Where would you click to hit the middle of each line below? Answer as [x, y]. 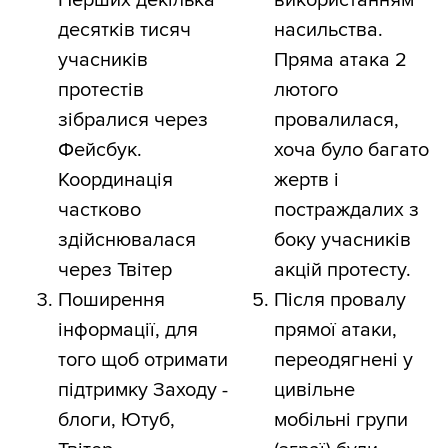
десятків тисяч [124, 30]
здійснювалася [127, 240]
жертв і [306, 180]
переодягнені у [343, 360]
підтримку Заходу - [143, 390]
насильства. [328, 30]
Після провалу [340, 300]
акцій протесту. [342, 270]
